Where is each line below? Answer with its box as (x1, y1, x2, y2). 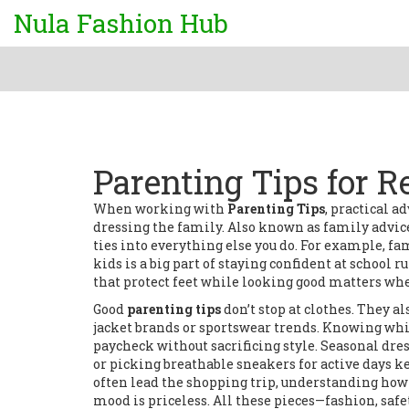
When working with (93, 200, 227, 217)
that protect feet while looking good (93, 273, 326, 290)
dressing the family (93, 218, 222, 236)
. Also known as (222, 218, 323, 236)
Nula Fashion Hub (14, 6, 228, 40)
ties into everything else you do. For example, (93, 236, 388, 254)
